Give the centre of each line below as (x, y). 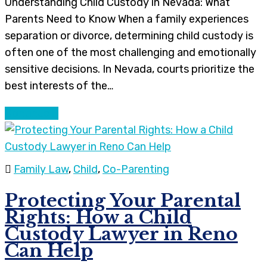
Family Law (41, 170)
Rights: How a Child (98, 218)
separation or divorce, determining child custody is (129, 36)
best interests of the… (59, 86)
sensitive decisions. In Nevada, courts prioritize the (130, 69)
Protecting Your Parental (123, 201)
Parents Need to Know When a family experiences (127, 19)
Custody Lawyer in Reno (121, 234)
